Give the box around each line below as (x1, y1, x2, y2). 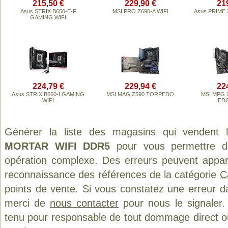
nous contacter (50, 197, 119, 209)
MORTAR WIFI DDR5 (5, 140, 110, 152)
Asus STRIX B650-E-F (20, 8, 76, 14)
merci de (5, 197, 50, 209)
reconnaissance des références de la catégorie (5, 169, 220, 180)
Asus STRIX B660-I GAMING (12, 91, 84, 97)
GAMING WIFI (30, 14, 66, 20)
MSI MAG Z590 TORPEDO (106, 91, 174, 97)
